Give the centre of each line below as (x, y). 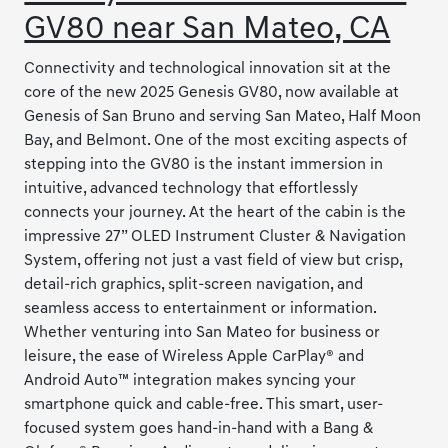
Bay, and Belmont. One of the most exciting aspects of (216, 140)
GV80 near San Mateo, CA (207, 29)
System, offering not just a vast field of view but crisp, (213, 260)
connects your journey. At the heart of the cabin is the (215, 212)
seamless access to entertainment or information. (200, 308)
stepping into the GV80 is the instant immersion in (204, 164)
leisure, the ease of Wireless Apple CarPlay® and (194, 356)
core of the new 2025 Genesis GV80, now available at (212, 92)
